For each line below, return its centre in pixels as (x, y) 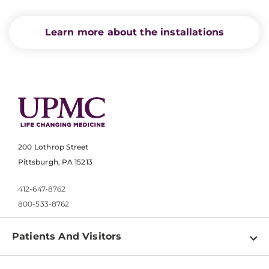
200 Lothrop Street (53, 147)
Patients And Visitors (67, 237)
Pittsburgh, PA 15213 (55, 162)
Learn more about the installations (134, 32)
